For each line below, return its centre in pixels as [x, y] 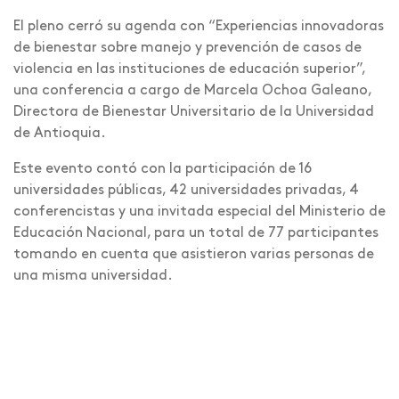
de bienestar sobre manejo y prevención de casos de [187, 48]
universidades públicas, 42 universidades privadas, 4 [186, 190]
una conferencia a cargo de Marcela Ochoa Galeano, [192, 90]
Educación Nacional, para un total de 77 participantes [196, 233]
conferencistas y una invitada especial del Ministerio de [199, 212]
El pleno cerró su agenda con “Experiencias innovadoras [199, 26]
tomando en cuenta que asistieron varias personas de [194, 254]
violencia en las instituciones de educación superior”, [189, 69]
